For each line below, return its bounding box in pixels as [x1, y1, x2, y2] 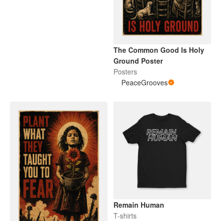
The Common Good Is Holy [113, 44, 204, 55]
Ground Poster [113, 55, 163, 66]
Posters [113, 66, 137, 76]
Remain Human [113, 199, 164, 210]
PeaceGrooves [121, 77, 168, 87]
